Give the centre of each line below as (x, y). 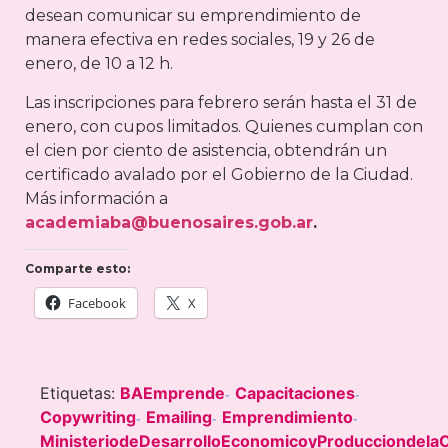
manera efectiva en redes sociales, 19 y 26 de (200, 40)
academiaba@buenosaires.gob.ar (169, 222)
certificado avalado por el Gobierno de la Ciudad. (219, 174)
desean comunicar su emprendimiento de (193, 16)
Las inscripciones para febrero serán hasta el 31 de (221, 102)
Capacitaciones (295, 392)
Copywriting (88, 416)
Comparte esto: (77, 268)
